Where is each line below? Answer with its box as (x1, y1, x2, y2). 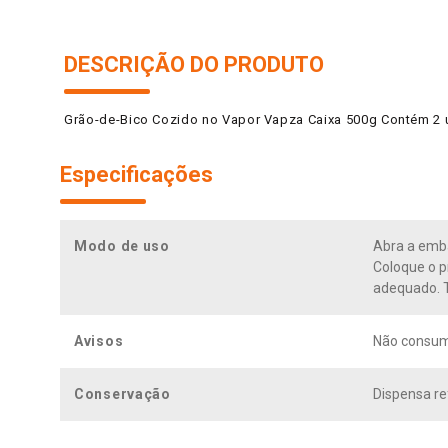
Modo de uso (74, 237, 170, 254)
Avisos (74, 332, 124, 349)
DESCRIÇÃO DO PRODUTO (64, 51, 324, 77)
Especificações (60, 161, 213, 187)
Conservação (74, 385, 171, 402)
